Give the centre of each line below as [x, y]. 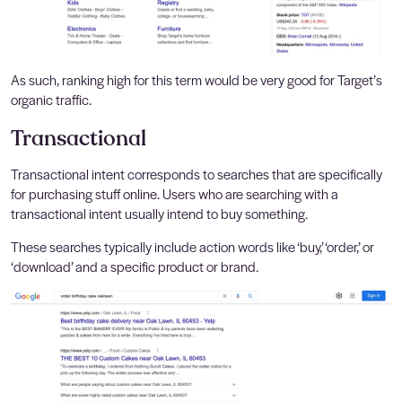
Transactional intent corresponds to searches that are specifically [197, 174]
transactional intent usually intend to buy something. [159, 214]
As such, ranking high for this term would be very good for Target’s [197, 80]
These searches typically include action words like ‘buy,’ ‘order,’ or [192, 247]
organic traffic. [51, 100]
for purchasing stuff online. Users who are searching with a [175, 194]
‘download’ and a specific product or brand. [135, 267]
